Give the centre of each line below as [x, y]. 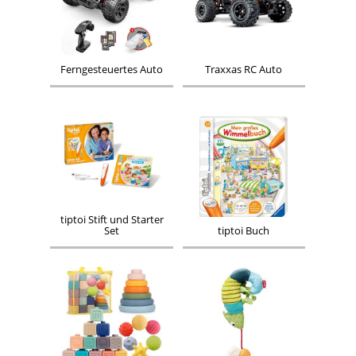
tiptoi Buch [244, 230]
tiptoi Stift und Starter [112, 219]
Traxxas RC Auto [244, 69]
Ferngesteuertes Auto [112, 69]
